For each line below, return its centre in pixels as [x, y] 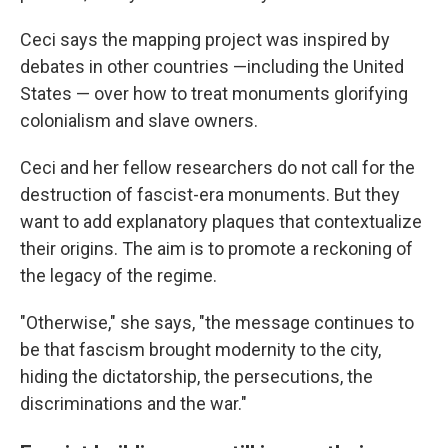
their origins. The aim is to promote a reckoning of [216, 249]
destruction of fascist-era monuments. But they [210, 195]
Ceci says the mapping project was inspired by [205, 40]
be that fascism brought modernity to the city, [200, 350]
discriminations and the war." [133, 404]
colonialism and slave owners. [139, 121]
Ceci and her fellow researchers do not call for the [217, 168]
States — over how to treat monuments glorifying [214, 94]
